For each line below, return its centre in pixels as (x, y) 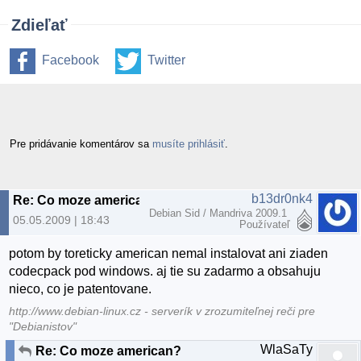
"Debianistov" (43, 326)
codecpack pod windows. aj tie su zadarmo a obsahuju (165, 272)
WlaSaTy (286, 349)
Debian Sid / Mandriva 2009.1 (220, 213)
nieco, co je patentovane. (81, 289)
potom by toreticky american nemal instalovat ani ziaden (169, 254)
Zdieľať (39, 25)
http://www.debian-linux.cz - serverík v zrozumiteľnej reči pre (162, 311)
